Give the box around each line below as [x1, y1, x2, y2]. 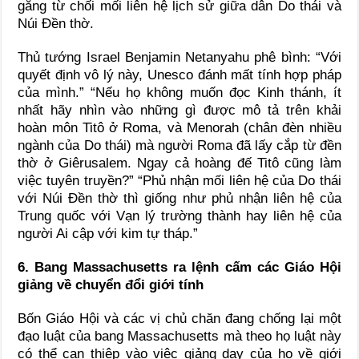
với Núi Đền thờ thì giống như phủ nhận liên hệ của [18, 190, 341, 206]
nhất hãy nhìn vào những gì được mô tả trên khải [18, 102, 341, 118]
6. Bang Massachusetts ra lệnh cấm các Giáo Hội [18, 259, 341, 275]
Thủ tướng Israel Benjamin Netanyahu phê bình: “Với [18, 49, 341, 65]
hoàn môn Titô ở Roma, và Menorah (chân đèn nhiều [18, 119, 341, 135]
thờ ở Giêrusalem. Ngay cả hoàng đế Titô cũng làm [18, 155, 341, 171]
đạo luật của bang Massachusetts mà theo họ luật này [18, 328, 341, 344]
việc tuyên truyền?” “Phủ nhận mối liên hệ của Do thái [18, 172, 341, 188]
